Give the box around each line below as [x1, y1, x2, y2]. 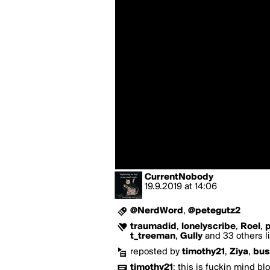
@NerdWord [130, 206, 183, 216]
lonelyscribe [181, 222, 236, 231]
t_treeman [130, 231, 175, 241]
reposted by [130, 247, 182, 257]
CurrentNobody [145, 172, 213, 182]
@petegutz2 [188, 206, 240, 216]
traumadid [130, 222, 177, 231]
